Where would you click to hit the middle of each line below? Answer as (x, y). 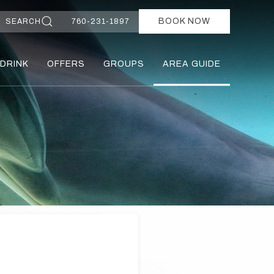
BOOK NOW (184, 21)
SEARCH (23, 21)
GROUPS (124, 64)
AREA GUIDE (192, 64)
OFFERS (66, 64)
